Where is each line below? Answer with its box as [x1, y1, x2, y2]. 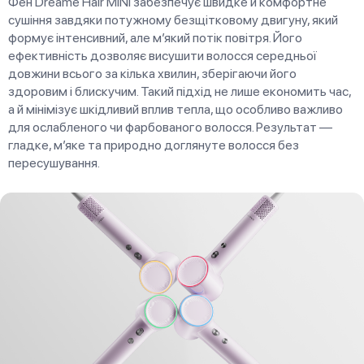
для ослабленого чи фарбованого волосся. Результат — [8, 119, 332, 135]
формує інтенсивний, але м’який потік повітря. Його [8, 29, 302, 45]
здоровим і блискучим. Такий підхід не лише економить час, [8, 83, 351, 99]
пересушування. [8, 154, 100, 171]
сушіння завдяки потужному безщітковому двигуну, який [8, 11, 338, 28]
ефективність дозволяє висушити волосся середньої [8, 47, 317, 63]
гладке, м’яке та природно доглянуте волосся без [8, 136, 299, 153]
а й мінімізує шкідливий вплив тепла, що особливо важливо [8, 101, 343, 117]
